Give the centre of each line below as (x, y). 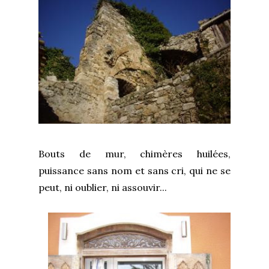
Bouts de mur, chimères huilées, (134, 153)
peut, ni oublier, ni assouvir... (103, 187)
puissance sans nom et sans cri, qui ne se (134, 170)
